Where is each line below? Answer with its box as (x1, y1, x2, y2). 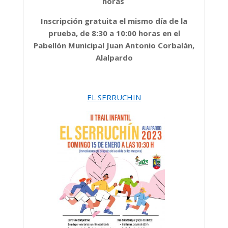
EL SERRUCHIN (87, 92, 141, 102)
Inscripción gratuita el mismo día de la (41, 15, 187, 26)
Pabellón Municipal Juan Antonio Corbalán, (34, 40, 194, 50)
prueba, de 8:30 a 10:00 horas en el (48, 27, 180, 38)
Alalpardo (95, 52, 133, 63)
